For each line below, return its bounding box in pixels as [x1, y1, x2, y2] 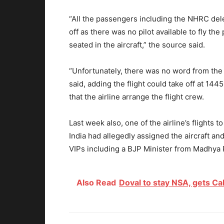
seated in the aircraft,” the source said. [69, 39, 205, 49]
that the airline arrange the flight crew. [69, 91, 204, 101]
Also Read [76, 177, 116, 187]
